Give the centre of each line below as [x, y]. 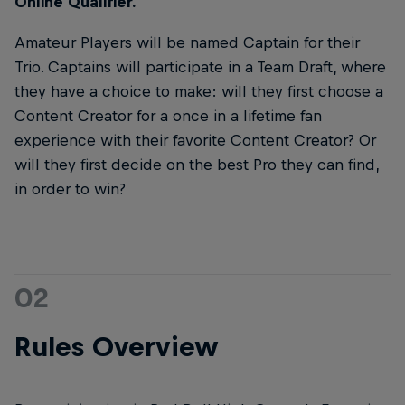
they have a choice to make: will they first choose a [199, 92]
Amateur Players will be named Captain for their [187, 43]
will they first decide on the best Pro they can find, [197, 165]
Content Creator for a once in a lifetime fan [168, 116]
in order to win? [70, 189]
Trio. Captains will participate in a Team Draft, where [200, 67]
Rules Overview [117, 347]
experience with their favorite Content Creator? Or [195, 141]
